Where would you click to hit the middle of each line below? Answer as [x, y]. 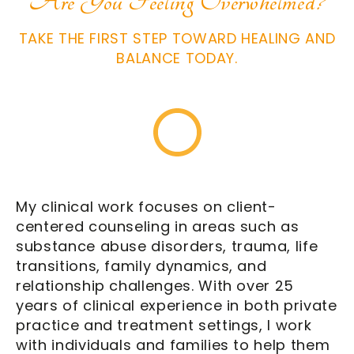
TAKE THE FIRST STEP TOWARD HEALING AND [177, 38]
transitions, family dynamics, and [141, 265]
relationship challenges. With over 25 [155, 285]
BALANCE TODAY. [177, 58]
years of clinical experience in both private [177, 305]
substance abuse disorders [120, 246]
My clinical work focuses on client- [146, 206]
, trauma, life [271, 246]
